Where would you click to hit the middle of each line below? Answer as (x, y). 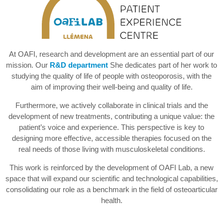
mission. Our (28, 65)
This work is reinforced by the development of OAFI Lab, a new (111, 167)
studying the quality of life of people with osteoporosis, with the (111, 76)
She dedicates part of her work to (164, 65)
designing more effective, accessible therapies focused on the (111, 138)
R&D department (80, 65)
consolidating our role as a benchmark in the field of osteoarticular (111, 189)
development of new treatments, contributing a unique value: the (111, 116)
